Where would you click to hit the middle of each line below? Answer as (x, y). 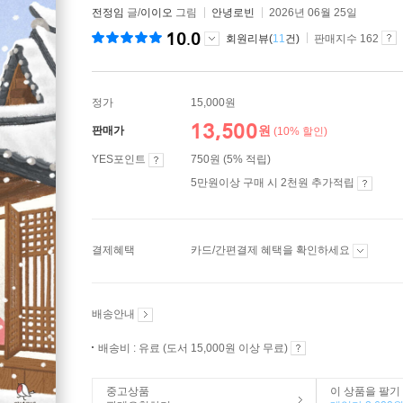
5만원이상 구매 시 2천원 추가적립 (274, 183)
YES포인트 (120, 159)
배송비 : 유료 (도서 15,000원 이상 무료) (194, 348)
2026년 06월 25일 (313, 13)
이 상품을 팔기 (365, 391)
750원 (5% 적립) (231, 159)
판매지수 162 (346, 39)
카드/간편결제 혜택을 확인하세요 (272, 250)
